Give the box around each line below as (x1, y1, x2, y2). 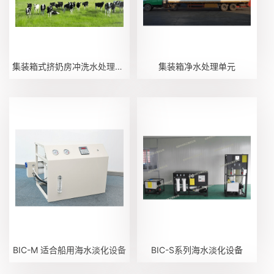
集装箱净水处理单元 (158, 61, 235, 72)
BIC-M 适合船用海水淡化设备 (13, 244, 126, 255)
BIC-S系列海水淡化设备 (150, 244, 243, 255)
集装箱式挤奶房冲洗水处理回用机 (115, 61, 123, 72)
